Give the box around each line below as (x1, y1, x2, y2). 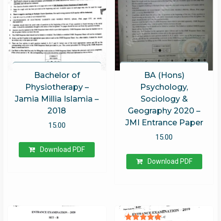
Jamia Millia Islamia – (15, 94, 99, 104)
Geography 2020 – (128, 106, 201, 115)
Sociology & (140, 94, 188, 104)
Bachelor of (34, 70, 80, 80)
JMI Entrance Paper (125, 117, 203, 127)
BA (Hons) (144, 70, 184, 80)
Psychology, (140, 82, 188, 92)
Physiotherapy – (25, 82, 89, 92)
